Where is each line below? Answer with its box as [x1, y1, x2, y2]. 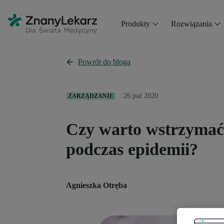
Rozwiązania [170, 19, 212, 28]
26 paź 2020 [123, 92, 158, 99]
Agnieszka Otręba [66, 180, 127, 189]
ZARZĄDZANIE [68, 92, 113, 99]
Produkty [120, 19, 150, 28]
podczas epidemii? [66, 139, 198, 158]
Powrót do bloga [78, 57, 130, 66]
